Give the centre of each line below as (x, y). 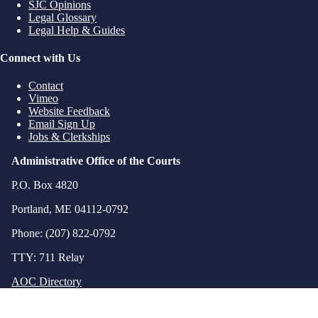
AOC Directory (46, 282)
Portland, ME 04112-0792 (70, 209)
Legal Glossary (62, 17)
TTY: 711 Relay (48, 258)
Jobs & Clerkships (69, 137)
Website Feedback (69, 111)
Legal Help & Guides (77, 30)
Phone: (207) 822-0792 (64, 234)
